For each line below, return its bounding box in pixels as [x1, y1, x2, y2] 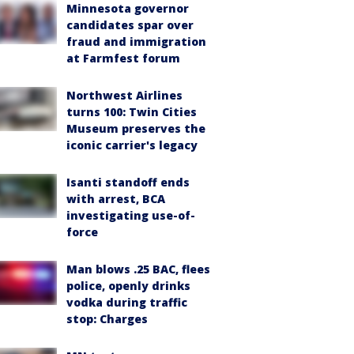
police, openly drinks [66, 278, 190, 293]
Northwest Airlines [66, 88, 183, 103]
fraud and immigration [66, 34, 206, 49]
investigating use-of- [66, 208, 195, 223]
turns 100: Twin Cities [66, 104, 197, 119]
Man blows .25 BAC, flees [66, 262, 210, 277]
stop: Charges [66, 311, 148, 326]
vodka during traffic [66, 295, 187, 310]
